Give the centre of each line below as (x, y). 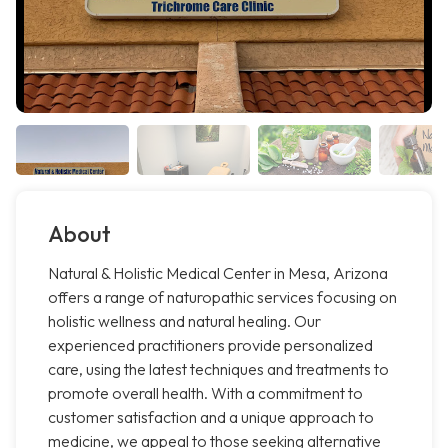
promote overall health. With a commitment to (205, 393)
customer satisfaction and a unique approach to (211, 417)
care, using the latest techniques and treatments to (218, 369)
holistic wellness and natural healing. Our (184, 321)
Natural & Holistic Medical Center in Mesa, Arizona (218, 273)
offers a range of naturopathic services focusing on (222, 297)
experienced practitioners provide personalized (210, 345)
